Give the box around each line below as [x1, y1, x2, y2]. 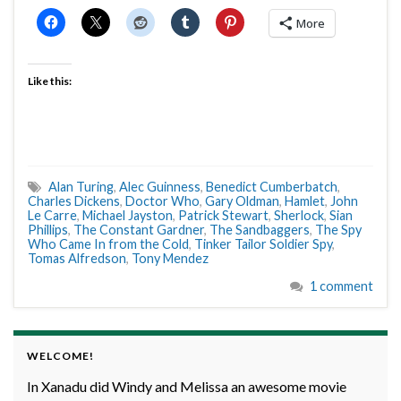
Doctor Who [125, 193, 200, 209]
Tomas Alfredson [28, 251, 126, 267]
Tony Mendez [132, 251, 209, 267]
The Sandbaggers [209, 222, 310, 238]
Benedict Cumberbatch [206, 179, 337, 195]
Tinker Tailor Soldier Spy [194, 236, 332, 252]
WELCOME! [27, 349, 94, 363]
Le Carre [28, 208, 77, 224]
